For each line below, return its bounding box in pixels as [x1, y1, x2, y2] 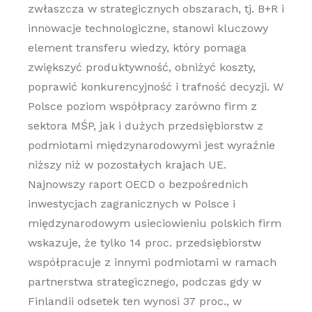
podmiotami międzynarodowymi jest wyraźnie [27, 139, 275, 152]
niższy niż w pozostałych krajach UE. [27, 158, 226, 171]
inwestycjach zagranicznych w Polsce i [27, 197, 235, 210]
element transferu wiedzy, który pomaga [27, 41, 247, 54]
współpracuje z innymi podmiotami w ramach [27, 256, 276, 269]
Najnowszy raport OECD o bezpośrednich [27, 178, 248, 191]
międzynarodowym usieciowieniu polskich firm [27, 217, 281, 230]
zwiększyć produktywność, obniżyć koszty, [27, 61, 256, 74]
